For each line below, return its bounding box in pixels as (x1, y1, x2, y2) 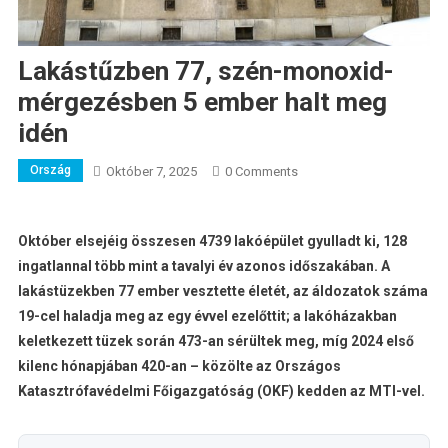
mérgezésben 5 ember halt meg (17, 87, 387, 118)
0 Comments (224, 164, 298, 180)
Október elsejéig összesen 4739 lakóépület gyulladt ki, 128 (17, 233, 407, 250)
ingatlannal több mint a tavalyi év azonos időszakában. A (17, 258, 390, 275)
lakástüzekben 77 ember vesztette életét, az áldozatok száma (17, 283, 428, 300)
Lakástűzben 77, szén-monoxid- (17, 56, 394, 87)
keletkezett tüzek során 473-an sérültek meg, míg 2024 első (17, 333, 414, 350)
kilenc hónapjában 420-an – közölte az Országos (17, 358, 341, 375)
